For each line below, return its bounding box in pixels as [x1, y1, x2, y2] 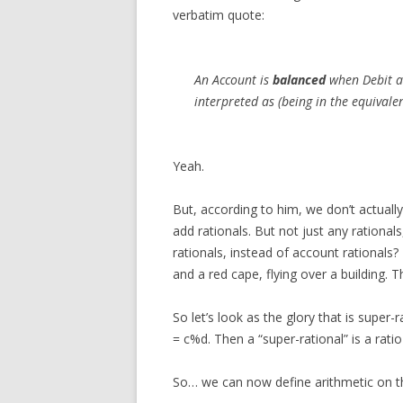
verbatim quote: [173, 6, 264, 23]
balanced [273, 71, 326, 88]
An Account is [194, 71, 273, 88]
